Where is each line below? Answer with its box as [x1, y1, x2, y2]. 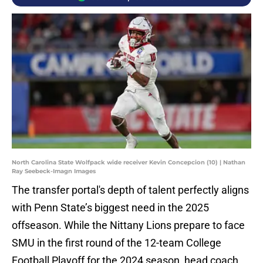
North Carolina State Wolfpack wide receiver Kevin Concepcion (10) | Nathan [12, 159, 245, 167]
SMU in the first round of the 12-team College [12, 237, 221, 249]
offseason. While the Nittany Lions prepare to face [12, 219, 245, 232]
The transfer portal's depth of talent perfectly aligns [12, 184, 249, 197]
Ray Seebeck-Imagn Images [12, 167, 96, 176]
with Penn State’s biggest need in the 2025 [12, 201, 209, 214]
